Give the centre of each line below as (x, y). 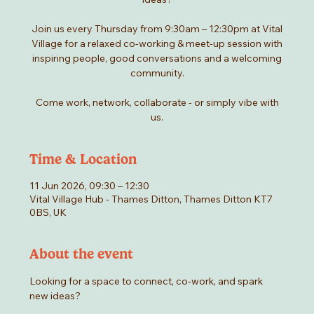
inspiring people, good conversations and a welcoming (157, 59)
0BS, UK (48, 213)
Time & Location (83, 159)
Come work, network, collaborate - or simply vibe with (157, 103)
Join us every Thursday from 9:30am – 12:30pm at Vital (157, 29)
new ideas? (55, 296)
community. (157, 73)
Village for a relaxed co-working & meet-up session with (157, 44)
